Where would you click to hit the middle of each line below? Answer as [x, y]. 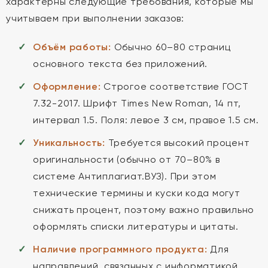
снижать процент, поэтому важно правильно [144, 210]
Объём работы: [72, 47]
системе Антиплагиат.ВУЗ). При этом [125, 176]
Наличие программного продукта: [120, 249]
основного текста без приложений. [120, 64]
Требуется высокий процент [177, 143]
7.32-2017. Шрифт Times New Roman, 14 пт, [137, 103]
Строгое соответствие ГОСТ [175, 86]
